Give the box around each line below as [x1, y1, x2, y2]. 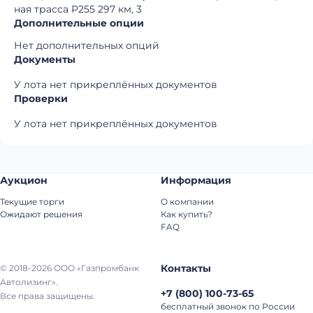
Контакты [161, 262, 211, 275]
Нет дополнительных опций [14, 39, 159, 52]
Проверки [14, 92, 68, 105]
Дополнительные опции [14, 17, 144, 29]
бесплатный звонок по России [161, 301, 295, 312]
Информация [161, 174, 231, 187]
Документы [14, 53, 75, 66]
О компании [161, 196, 214, 207]
